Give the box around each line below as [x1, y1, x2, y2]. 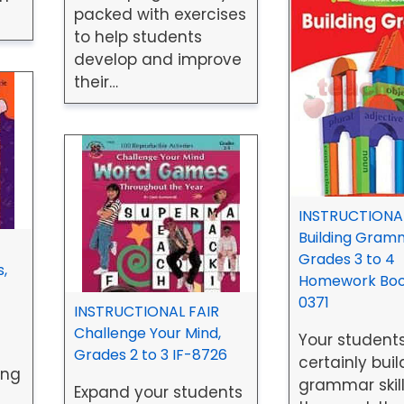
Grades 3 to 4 [298, 249, 395, 271]
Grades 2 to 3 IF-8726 [73, 344, 227, 366]
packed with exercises [73, 4, 246, 26]
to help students [73, 26, 202, 49]
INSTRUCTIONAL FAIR [73, 301, 219, 323]
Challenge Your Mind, [73, 323, 221, 344]
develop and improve [73, 49, 242, 71]
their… [73, 71, 118, 94]
